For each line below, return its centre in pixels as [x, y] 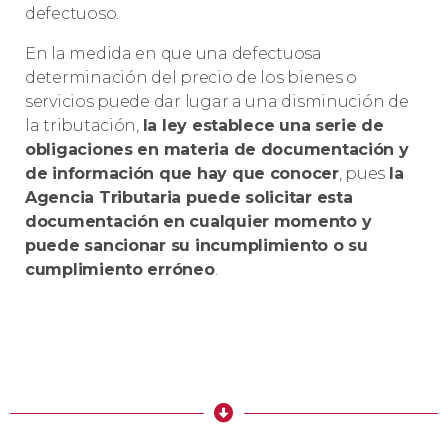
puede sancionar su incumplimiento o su [196, 246]
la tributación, [84, 126]
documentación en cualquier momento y [198, 222]
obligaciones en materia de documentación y [217, 150]
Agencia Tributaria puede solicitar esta [189, 198]
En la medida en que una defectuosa [173, 54]
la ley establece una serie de [263, 126]
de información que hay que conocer [182, 174]
